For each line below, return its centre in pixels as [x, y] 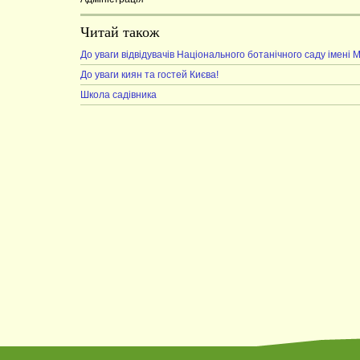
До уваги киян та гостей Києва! [149, 75]
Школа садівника [119, 95]
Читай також [120, 32]
